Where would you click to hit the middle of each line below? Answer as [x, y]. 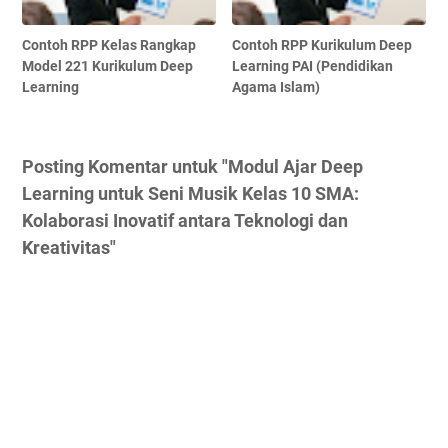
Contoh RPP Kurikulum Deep [322, 44]
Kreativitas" [69, 247]
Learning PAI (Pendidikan [313, 65]
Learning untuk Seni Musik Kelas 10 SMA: [190, 193]
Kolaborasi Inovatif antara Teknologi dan [185, 220]
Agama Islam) [276, 86]
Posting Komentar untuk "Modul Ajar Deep [192, 166]
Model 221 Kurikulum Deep [107, 65]
